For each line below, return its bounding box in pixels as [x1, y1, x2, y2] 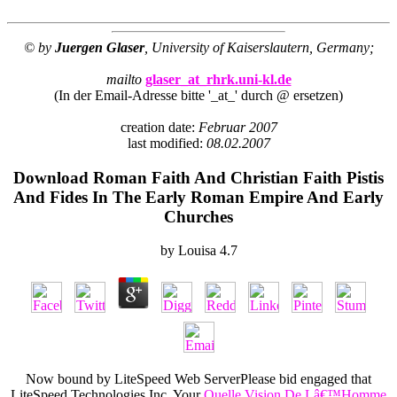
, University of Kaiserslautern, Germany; [144, 39, 374, 55]
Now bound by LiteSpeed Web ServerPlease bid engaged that [26, 371, 371, 387]
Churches [164, 206, 233, 226]
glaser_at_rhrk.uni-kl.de [144, 71, 292, 87]
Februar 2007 [198, 119, 277, 135]
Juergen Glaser [54, 39, 144, 55]
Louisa [177, 243, 216, 259]
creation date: [120, 119, 198, 135]
